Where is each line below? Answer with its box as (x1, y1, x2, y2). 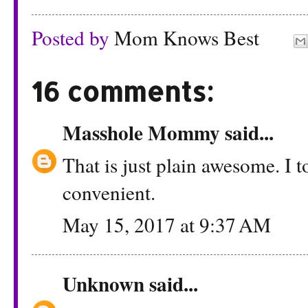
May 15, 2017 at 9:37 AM (63, 211, 271, 239)
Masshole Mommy (63, 117, 220, 147)
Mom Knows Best (114, 24, 259, 52)
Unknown (63, 268, 144, 298)
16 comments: (32, 74, 214, 109)
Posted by (32, 24, 114, 52)
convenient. (63, 179, 155, 206)
